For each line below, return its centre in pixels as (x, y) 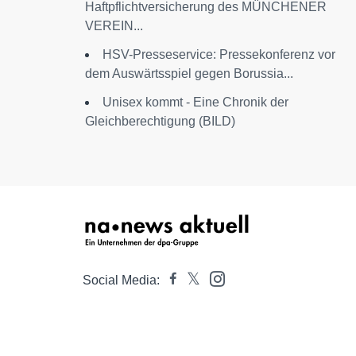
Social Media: (121, 280)
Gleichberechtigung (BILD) (160, 121)
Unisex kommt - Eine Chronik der (195, 102)
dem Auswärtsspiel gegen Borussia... (189, 74)
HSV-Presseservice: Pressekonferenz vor (219, 54)
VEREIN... (114, 26)
